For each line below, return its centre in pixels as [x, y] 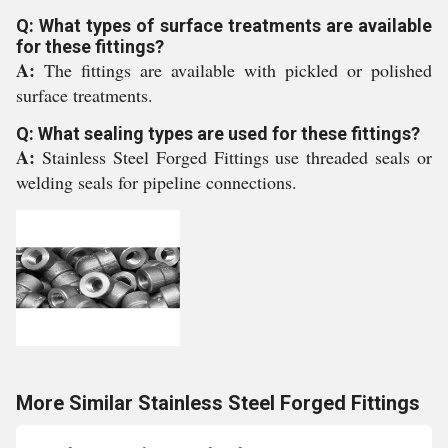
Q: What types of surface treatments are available [224, 25]
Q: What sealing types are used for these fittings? [218, 133]
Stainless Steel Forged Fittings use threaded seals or [236, 157]
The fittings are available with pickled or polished [238, 70]
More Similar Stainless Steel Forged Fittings [218, 403]
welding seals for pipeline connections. [156, 182]
